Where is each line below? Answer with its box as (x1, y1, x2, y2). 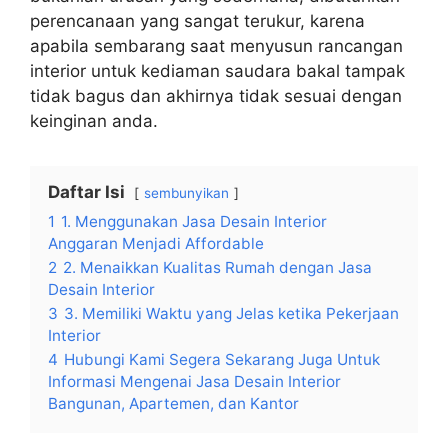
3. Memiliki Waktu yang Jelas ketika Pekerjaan (64, 304, 399, 324)
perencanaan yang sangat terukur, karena (30, 11, 365, 32)
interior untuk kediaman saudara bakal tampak (30, 61, 405, 82)
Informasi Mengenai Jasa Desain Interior (48, 372, 341, 392)
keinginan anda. (30, 111, 158, 132)
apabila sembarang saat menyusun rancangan (30, 36, 403, 57)
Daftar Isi (48, 182, 125, 203)
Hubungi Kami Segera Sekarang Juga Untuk (64, 350, 380, 370)
